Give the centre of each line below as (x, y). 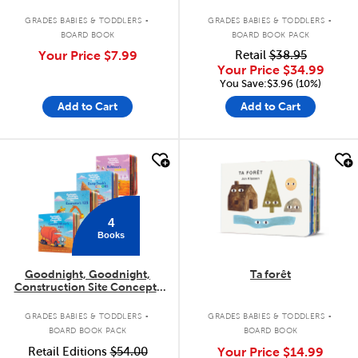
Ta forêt (270, 274)
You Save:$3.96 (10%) (270, 84)
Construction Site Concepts (88, 286)
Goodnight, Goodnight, (88, 274)
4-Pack (88, 299)
